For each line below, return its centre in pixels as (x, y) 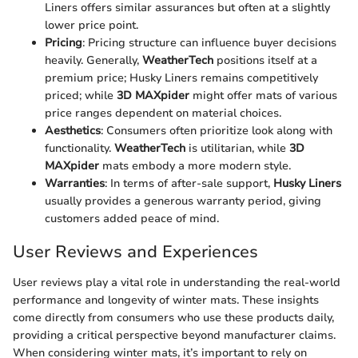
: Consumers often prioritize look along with (217, 131)
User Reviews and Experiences (135, 252)
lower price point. (91, 26)
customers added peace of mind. (132, 219)
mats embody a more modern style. (195, 166)
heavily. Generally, (93, 61)
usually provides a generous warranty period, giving (183, 201)
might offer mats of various (263, 96)
